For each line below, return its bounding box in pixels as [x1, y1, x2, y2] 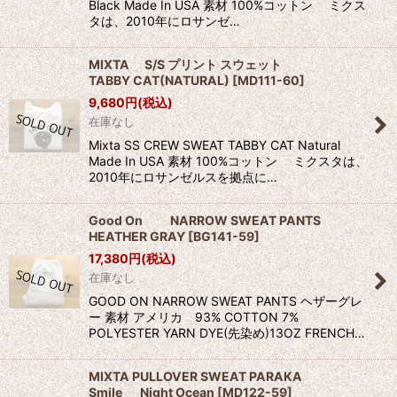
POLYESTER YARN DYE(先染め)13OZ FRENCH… [89, 325, 365, 341]
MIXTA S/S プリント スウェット [89, 57, 331, 73]
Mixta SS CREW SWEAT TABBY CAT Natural [89, 137, 340, 153]
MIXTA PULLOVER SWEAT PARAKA [89, 369, 339, 385]
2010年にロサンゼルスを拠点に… [89, 169, 277, 185]
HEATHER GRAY [89, 229, 185, 245]
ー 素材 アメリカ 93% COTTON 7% [89, 309, 299, 325]
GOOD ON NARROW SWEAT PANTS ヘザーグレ [89, 293, 362, 309]
